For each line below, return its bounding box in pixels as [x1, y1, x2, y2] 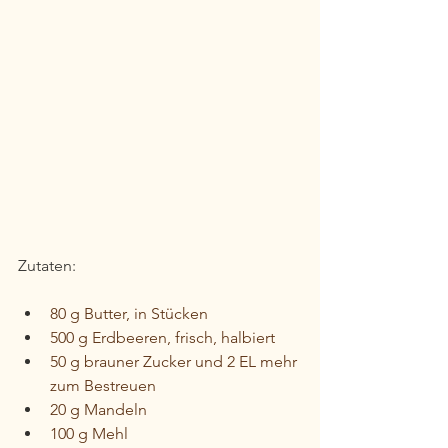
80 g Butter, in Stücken [50, 303, 208, 323]
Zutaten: [18, 255, 76, 275]
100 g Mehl [50, 423, 128, 443]
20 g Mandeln [50, 399, 147, 419]
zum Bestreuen [50, 375, 156, 395]
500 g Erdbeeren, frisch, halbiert [50, 327, 275, 347]
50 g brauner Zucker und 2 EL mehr [50, 351, 301, 371]
